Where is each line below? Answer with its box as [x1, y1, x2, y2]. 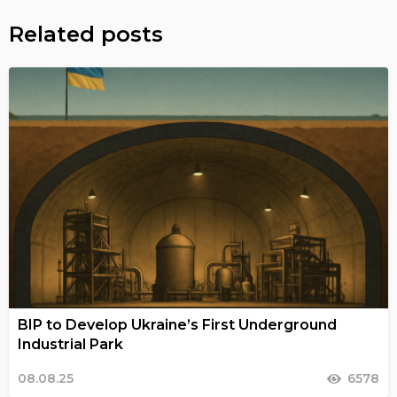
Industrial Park [18, 336, 123, 354]
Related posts [9, 21, 163, 48]
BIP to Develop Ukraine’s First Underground [18, 316, 337, 334]
